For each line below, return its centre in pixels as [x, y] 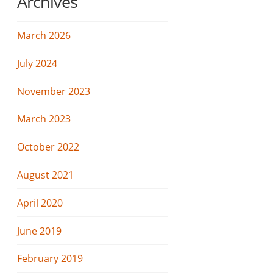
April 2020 [40, 203]
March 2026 [44, 36]
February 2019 [50, 259]
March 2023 [44, 119]
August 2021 [46, 175]
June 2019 [40, 231]
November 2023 [54, 91]
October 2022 [48, 147]
